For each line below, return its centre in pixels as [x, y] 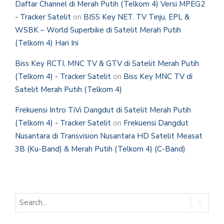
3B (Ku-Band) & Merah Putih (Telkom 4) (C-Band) [100, 149]
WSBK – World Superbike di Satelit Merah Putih [98, 30]
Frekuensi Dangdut [156, 123]
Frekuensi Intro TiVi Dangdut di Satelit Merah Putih [103, 110]
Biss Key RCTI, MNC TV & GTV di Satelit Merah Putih [107, 64]
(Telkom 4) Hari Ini [47, 43]
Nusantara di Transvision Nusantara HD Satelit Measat [109, 136]
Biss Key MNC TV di [158, 77]
